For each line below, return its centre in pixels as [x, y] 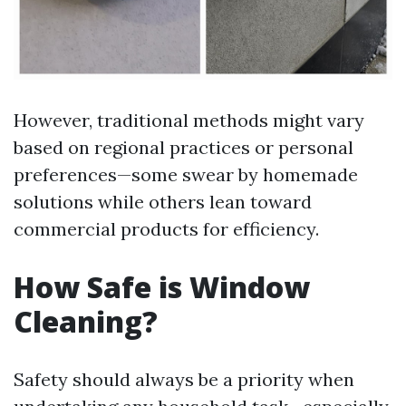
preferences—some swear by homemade [186, 174]
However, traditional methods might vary [189, 120]
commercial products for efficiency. [166, 229]
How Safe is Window [162, 287]
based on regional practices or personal [184, 147]
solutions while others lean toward [163, 202]
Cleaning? [86, 321]
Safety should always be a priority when [184, 379]
